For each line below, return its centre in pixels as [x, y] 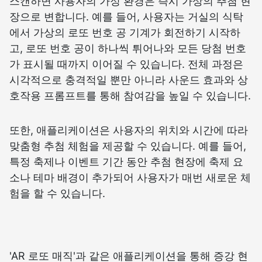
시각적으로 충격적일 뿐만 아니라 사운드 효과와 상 [129, 80]
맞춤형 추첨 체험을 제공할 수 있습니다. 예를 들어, [128, 146]
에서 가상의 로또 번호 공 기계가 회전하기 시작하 [125, 33]
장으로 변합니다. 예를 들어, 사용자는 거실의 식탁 [126, 17]
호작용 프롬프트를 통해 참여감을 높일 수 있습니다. [130, 96]
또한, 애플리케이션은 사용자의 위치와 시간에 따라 [129, 130]
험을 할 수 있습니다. [57, 194]
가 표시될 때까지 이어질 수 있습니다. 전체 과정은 [126, 64]
